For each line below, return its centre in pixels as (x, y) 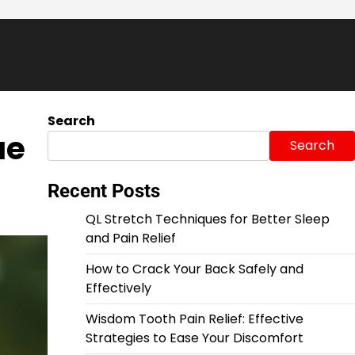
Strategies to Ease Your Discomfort (194, 338)
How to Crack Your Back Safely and (194, 269)
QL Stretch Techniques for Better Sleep (207, 219)
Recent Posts (103, 191)
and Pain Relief (130, 238)
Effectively (118, 288)
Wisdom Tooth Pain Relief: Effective (194, 319)
